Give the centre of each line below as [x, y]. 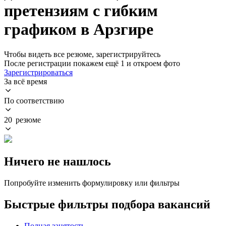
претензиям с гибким [81, 11]
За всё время [25, 81]
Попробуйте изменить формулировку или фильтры [92, 183]
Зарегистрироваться [38, 72]
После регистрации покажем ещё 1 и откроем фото [92, 63]
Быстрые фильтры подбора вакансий [107, 204]
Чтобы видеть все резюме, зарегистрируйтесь [82, 54]
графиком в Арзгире [79, 30]
